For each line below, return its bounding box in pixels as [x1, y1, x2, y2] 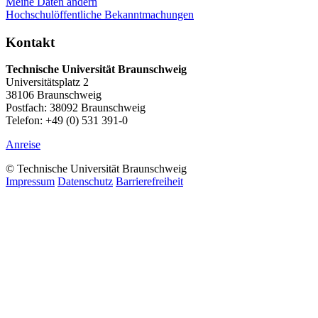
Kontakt [6, 34, 55, 50]
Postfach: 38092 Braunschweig [6, 102, 146, 114]
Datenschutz [57, 175, 113, 188]
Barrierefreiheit [116, 175, 183, 188]
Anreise [6, 138, 40, 151]
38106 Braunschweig [6, 89, 102, 102]
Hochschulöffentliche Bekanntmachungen [6, 8, 194, 21]
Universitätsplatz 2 [6, 76, 89, 89]
